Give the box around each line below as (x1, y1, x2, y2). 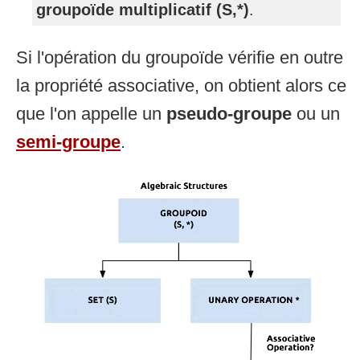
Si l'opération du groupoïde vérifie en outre (16, 47, 343, 67)
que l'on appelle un (16, 103, 166, 124)
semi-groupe (16, 131, 121, 152)
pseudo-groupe (166, 103, 292, 124)
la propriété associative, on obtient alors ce (16, 75, 346, 96)
